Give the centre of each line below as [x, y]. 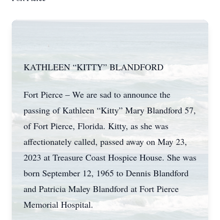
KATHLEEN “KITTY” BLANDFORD [94, 67]
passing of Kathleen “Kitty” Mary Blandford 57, [110, 110]
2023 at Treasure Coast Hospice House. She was [110, 157]
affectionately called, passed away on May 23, [105, 141]
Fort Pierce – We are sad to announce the [97, 94]
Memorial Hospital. [58, 204]
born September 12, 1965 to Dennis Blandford [106, 173]
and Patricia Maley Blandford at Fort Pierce [101, 189]
